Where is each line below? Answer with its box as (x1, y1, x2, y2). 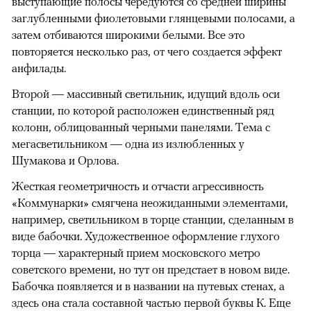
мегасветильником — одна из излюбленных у (12, 136, 244, 151)
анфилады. (12, 60, 66, 75)
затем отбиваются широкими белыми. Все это (12, 27, 245, 42)
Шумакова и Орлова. (12, 153, 119, 167)
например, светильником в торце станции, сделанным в (12, 212, 294, 226)
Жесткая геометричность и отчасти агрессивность (12, 178, 264, 193)
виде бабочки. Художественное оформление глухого (12, 228, 280, 243)
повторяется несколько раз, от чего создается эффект (12, 44, 282, 58)
